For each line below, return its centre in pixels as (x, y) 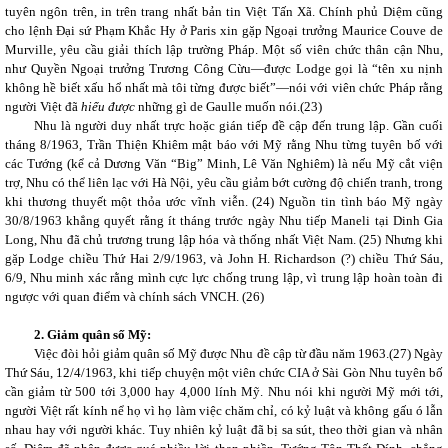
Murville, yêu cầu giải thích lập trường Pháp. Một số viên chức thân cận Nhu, (224, 49)
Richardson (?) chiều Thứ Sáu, (359, 258)
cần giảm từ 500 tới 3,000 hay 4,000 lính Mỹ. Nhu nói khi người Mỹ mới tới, (224, 391)
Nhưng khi (412, 239)
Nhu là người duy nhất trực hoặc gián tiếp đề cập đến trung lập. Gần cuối (238, 125)
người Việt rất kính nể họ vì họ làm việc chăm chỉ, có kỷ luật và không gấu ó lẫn (224, 410)
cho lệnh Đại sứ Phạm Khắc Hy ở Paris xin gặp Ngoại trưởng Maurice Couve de (224, 30)
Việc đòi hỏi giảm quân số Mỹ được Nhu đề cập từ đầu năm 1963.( (213, 353)
